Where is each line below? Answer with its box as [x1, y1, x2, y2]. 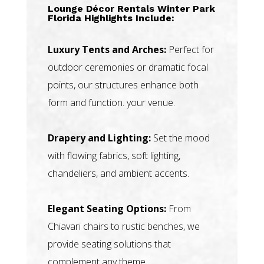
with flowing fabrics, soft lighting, [47, 148, 180, 162]
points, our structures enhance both [47, 78, 199, 91]
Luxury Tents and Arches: [47, 42, 166, 56]
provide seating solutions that [47, 237, 171, 250]
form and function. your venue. [47, 95, 175, 109]
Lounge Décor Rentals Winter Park [47, 2, 215, 14]
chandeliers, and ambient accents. [47, 166, 189, 180]
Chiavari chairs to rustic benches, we [47, 219, 200, 233]
